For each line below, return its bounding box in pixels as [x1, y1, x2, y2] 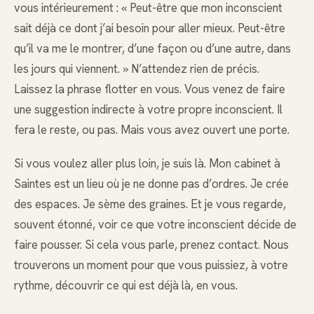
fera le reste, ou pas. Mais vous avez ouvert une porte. [14, 121, 289, 137]
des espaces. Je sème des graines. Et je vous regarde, [14, 196, 286, 212]
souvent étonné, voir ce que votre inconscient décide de [14, 216, 296, 232]
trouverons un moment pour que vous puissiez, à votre [14, 257, 288, 273]
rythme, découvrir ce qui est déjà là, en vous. [14, 277, 238, 293]
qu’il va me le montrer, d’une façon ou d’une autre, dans [14, 40, 291, 56]
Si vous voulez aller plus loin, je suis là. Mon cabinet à [14, 155, 280, 171]
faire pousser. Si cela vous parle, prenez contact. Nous [14, 236, 289, 252]
